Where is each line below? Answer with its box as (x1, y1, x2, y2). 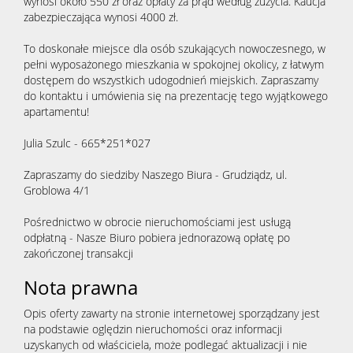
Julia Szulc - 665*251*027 (24, 136, 150, 151)
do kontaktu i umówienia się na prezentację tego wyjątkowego (24, 88, 328, 104)
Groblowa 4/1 (24, 183, 90, 199)
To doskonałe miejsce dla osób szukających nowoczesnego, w (24, 41, 325, 57)
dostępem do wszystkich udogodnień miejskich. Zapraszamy (24, 72, 318, 88)
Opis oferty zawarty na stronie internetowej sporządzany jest (24, 306, 320, 321)
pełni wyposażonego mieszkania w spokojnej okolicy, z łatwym (24, 57, 324, 72)
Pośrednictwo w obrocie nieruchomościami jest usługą (24, 214, 291, 230)
